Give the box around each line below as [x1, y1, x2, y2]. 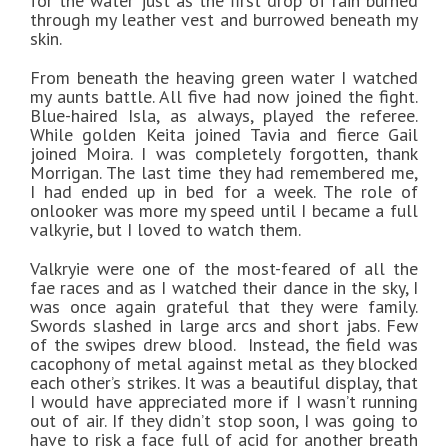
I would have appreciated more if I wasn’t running [30, 390, 418, 414]
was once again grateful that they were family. [30, 295, 418, 319]
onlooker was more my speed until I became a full [30, 199, 418, 223]
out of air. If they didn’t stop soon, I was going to [30, 409, 418, 433]
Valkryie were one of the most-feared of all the [30, 257, 418, 281]
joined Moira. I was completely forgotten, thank [30, 142, 418, 166]
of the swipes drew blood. [30, 333, 235, 357]
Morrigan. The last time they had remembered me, [30, 161, 418, 185]
